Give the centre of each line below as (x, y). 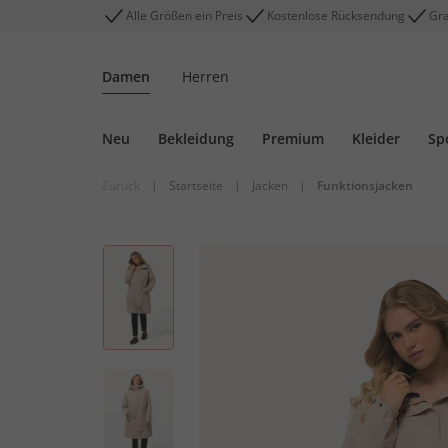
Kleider (376, 138)
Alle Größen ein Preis (184, 15)
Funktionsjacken (365, 185)
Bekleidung (196, 138)
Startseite (196, 185)
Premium (293, 138)
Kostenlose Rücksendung (336, 15)
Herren (205, 76)
